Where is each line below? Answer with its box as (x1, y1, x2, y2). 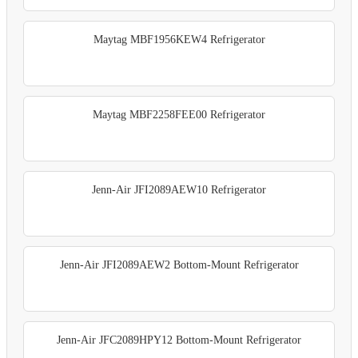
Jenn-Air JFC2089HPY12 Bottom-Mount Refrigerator (57, 333, 301, 346)
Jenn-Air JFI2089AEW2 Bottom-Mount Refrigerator (59, 258, 299, 271)
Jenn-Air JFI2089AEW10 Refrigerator (92, 183, 266, 196)
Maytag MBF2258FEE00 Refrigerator (93, 108, 265, 121)
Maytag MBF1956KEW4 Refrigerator (93, 33, 265, 46)
